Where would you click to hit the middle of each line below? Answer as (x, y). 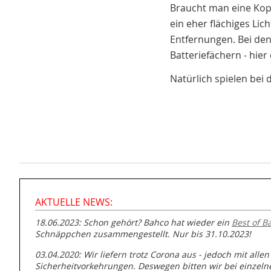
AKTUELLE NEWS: (74, 202)
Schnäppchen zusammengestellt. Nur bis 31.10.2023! (143, 234)
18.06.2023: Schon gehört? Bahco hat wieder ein (133, 223)
